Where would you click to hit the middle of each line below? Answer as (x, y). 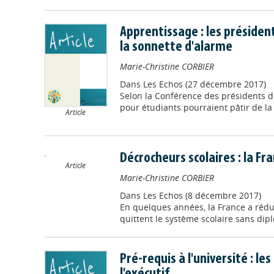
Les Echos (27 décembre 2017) (204, 84)
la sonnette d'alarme (176, 47)
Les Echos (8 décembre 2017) (202, 196)
